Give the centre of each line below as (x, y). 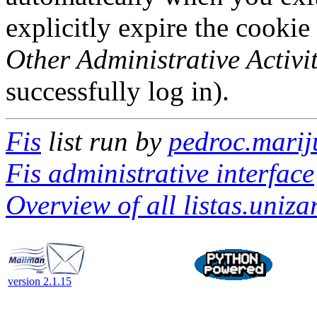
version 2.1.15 (40, 281)
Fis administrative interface (160, 173)
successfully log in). (117, 91)
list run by (105, 141)
